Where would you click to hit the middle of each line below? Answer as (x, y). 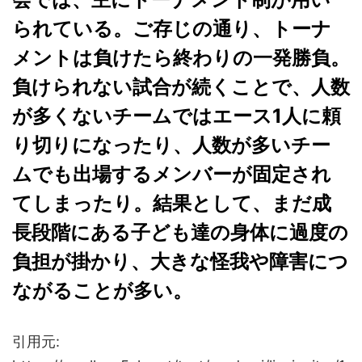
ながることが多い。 (102, 291)
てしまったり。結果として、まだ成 (172, 204)
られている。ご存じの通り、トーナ (172, 29)
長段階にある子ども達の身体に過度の (180, 233)
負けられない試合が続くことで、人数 (181, 87)
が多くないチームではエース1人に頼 (177, 116)
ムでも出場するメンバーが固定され (172, 175)
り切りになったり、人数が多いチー (171, 145)
